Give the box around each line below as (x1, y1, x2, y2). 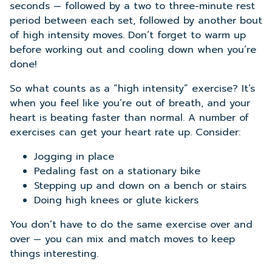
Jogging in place (34, 149, 114, 164)
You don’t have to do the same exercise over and (10, 217, 253, 232)
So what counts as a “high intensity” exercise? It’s (10, 81, 255, 96)
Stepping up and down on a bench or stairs (34, 178, 246, 193)
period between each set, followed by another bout (10, 13, 262, 28)
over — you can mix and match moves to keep (10, 232, 235, 246)
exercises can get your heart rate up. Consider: (10, 125, 240, 140)
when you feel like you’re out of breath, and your (10, 96, 250, 110)
